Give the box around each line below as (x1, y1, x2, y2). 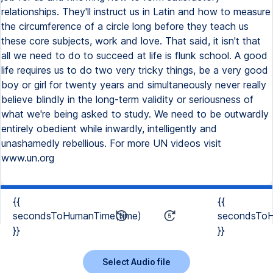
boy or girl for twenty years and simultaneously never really (1, 79, 266, 91)
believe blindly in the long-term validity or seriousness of (1, 93, 253, 105)
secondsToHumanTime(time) (13, 210, 141, 222)
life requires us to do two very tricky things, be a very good (1, 64, 268, 76)
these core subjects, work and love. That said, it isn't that (1, 35, 261, 47)
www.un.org (1, 152, 54, 164)
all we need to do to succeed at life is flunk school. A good (1, 49, 268, 62)
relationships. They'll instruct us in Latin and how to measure (1, 5, 271, 18)
